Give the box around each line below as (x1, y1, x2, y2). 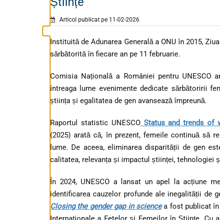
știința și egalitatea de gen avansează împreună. (50, 96, 207, 105)
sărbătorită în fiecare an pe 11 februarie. (50, 49, 180, 58)
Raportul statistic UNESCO (50, 118, 140, 127)
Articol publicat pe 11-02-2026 (58, 16, 139, 23)
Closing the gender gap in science (50, 201, 162, 211)
